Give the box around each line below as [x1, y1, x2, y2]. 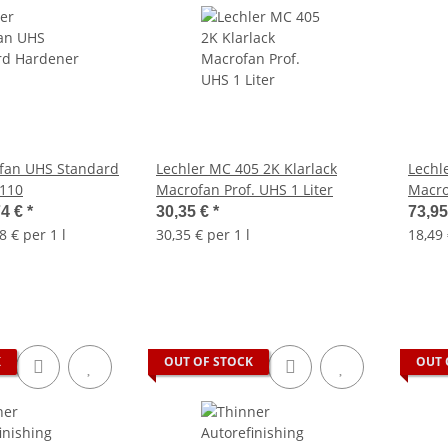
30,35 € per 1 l [156, 225, 250, 244]
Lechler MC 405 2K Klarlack [156, 159, 337, 178]
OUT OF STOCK [164, 353, 253, 370]
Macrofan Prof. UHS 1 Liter [156, 180, 333, 199]
